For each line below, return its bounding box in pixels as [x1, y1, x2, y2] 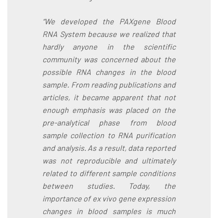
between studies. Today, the [42, 181, 176, 191]
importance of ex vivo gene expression [42, 194, 176, 203]
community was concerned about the [42, 54, 176, 64]
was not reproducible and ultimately [42, 156, 176, 165]
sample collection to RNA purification [42, 130, 176, 140]
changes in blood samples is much [42, 206, 176, 216]
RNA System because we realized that [42, 29, 176, 39]
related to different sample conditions [42, 168, 176, 178]
